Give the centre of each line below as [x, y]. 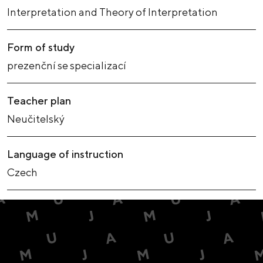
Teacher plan [39, 100]
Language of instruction [65, 154]
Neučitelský [36, 119]
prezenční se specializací [67, 65]
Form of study [41, 47]
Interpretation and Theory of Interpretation [112, 12]
